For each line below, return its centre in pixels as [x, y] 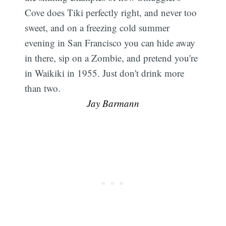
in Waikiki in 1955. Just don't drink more [105, 73]
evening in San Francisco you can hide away [110, 43]
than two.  [44, 88]
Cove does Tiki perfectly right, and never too [111, 13]
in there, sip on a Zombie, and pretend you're [111, 58]
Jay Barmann [113, 103]
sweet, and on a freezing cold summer [97, 28]
